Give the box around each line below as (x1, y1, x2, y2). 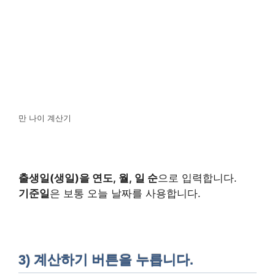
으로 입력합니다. (158, 172, 237, 185)
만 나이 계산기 (18, 114, 71, 123)
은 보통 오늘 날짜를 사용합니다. (50, 187, 201, 200)
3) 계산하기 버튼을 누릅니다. (18, 252, 193, 268)
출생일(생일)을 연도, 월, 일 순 (18, 172, 158, 185)
